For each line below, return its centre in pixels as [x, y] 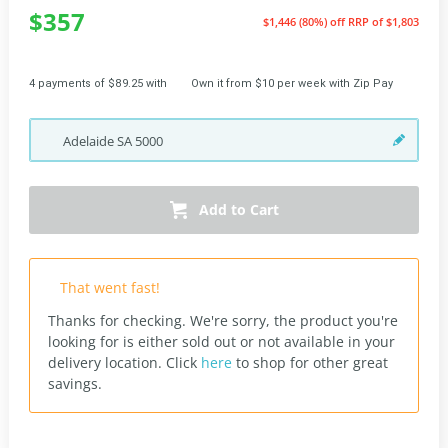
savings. [75, 383]
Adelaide [90, 141]
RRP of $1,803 [383, 21]
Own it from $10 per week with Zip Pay [292, 83]
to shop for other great [310, 362]
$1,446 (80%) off [305, 21]
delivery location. [107, 362]
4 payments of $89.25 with [98, 83]
